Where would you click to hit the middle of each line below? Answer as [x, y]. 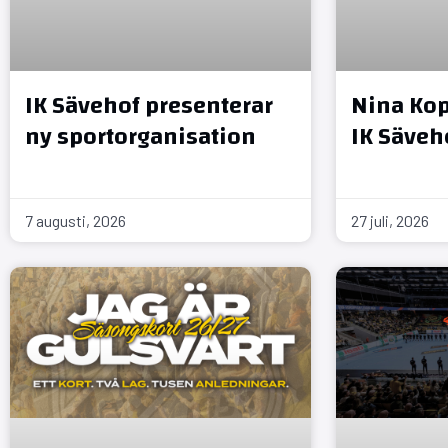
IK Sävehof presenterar [149, 105]
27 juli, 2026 [390, 220]
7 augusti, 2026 [75, 220]
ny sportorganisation [140, 136]
